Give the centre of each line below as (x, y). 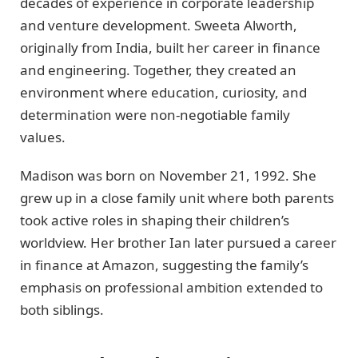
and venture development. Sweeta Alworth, (159, 25)
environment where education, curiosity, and (163, 92)
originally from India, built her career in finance (170, 47)
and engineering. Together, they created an (158, 70)
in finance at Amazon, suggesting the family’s (164, 265)
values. (43, 137)
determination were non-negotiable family (155, 114)
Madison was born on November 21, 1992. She (168, 176)
